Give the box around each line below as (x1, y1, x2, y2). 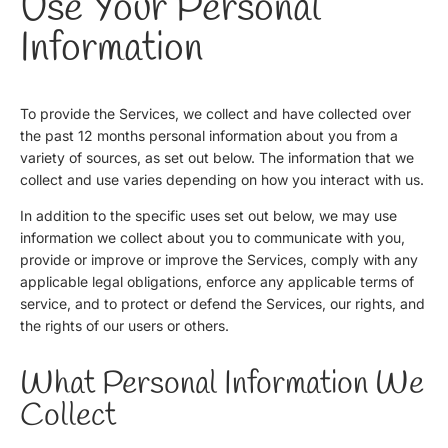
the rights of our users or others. (20, 316, 229, 334)
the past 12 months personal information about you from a (20, 126, 398, 144)
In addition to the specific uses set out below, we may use (20, 206, 397, 224)
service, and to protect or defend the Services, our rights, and (20, 294, 425, 312)
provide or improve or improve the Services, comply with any (20, 250, 418, 268)
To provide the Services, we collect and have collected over (20, 104, 411, 122)
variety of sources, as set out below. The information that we (20, 148, 414, 166)
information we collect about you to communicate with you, (20, 228, 405, 246)
